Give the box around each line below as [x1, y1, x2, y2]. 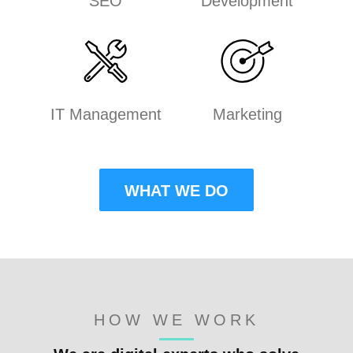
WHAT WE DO [124, 182, 229, 199]
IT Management [50, 106, 162, 123]
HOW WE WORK [94, 311, 259, 329]
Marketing [212, 106, 282, 123]
